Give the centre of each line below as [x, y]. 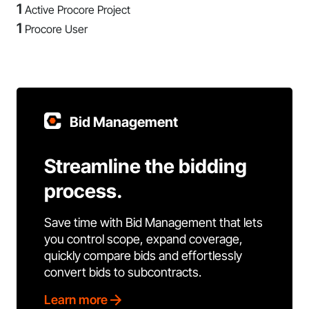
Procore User [56, 29]
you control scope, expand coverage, [143, 239]
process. [83, 191]
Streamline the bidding [146, 166]
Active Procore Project [78, 10]
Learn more [76, 300]
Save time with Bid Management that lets [153, 222]
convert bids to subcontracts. [123, 272]
